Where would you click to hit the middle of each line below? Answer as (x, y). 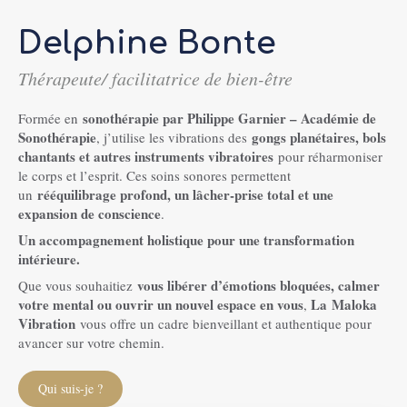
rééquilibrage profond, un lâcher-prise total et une (185, 194)
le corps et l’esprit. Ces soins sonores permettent (154, 175)
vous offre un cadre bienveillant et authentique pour (223, 323)
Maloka (354, 304)
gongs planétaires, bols (319, 137)
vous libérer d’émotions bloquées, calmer (258, 285)
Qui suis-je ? (70, 388)
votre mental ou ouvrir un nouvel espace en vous (161, 304)
